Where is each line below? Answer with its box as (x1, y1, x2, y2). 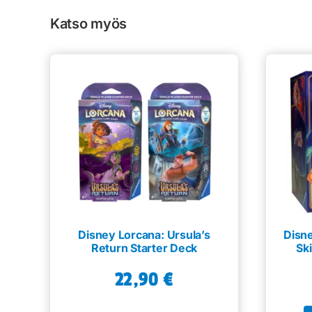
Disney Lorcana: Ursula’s (78, 227, 210, 242)
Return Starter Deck (91, 240, 198, 255)
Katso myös (50, 15, 127, 32)
